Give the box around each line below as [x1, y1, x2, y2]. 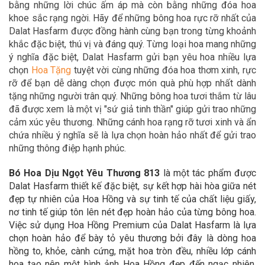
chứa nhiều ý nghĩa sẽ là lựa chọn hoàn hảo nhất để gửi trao [9, 130, 256, 141]
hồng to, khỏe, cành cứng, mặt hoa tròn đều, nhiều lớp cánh [9, 245, 256, 257]
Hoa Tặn [31, 64, 66, 76]
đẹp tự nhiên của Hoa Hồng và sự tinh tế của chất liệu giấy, [9, 193, 256, 205]
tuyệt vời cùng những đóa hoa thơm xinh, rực [71, 64, 257, 76]
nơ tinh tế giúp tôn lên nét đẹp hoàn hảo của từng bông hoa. [9, 206, 256, 218]
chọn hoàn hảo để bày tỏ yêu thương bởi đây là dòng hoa [9, 232, 256, 244]
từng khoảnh [205, 25, 257, 37]
